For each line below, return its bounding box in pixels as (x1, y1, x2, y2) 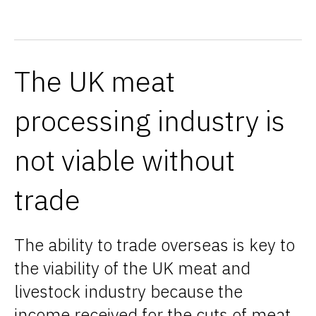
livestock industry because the (14, 280, 243, 303)
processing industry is (14, 102, 285, 140)
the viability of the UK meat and (14, 257, 250, 280)
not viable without (14, 142, 235, 179)
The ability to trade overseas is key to (14, 233, 295, 257)
